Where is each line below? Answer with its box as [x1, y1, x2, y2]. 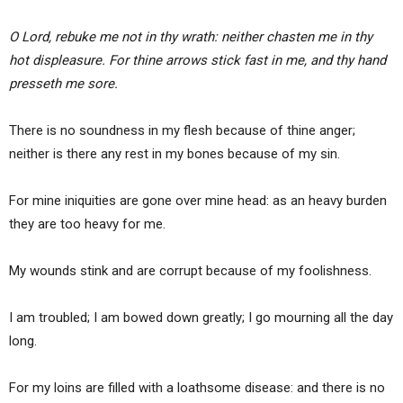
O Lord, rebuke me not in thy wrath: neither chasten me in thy [9, 29, 372, 46]
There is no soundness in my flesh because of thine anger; [9, 122, 355, 139]
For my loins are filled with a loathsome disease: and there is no [9, 380, 385, 397]
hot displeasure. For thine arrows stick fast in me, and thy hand [9, 52, 386, 69]
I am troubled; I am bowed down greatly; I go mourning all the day [9, 309, 393, 327]
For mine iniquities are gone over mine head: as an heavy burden [9, 193, 387, 210]
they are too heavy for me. [9, 216, 166, 233]
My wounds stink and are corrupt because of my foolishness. [9, 263, 372, 280]
